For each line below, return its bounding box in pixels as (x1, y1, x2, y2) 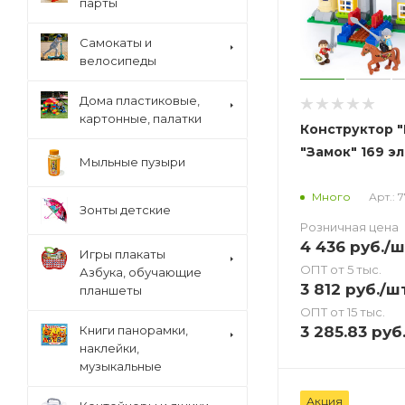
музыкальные (80, 359, 162, 373)
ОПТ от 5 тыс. (300, 261, 381, 277)
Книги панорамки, (80, 323, 188, 337)
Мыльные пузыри (80, 155, 185, 169)
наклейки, (80, 341, 139, 355)
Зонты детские (80, 202, 171, 217)
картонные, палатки (80, 111, 202, 126)
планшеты (80, 283, 142, 297)
